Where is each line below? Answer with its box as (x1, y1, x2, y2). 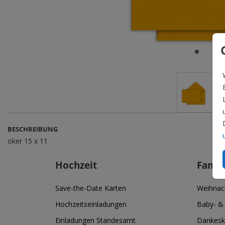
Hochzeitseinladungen (55, 199, 127, 209)
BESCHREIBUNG (8, 125, 58, 134)
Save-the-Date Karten (55, 183, 126, 193)
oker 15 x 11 (8, 136, 48, 146)
